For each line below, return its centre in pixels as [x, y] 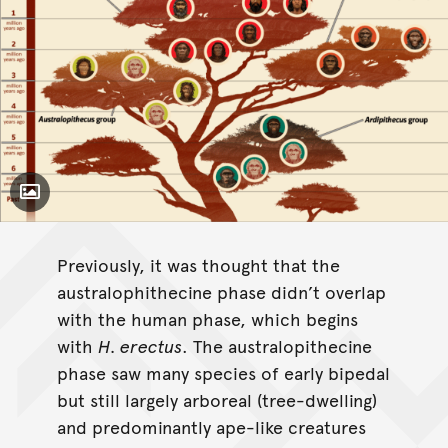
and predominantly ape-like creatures [211, 426]
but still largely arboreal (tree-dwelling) [216, 399]
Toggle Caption [89, 201]
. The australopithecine [276, 345]
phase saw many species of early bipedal [223, 372]
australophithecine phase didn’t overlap [221, 291]
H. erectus [139, 345]
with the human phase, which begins [207, 318]
